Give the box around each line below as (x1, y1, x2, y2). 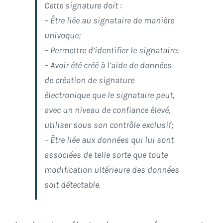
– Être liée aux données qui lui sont (44, 134, 174, 146)
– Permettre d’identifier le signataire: (44, 45, 179, 56)
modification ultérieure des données (44, 164, 179, 176)
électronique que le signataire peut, (44, 90, 174, 101)
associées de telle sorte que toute (44, 149, 168, 161)
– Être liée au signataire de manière (44, 15, 174, 26)
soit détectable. (44, 179, 101, 191)
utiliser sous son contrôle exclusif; (44, 119, 173, 131)
